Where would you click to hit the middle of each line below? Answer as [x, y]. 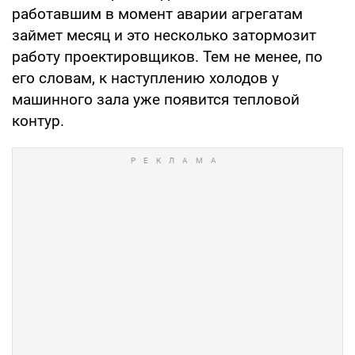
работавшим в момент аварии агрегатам [157, 13]
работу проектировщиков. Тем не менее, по [167, 56]
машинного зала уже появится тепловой [156, 99]
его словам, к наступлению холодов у [145, 78]
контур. [38, 120]
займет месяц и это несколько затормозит [164, 35]
